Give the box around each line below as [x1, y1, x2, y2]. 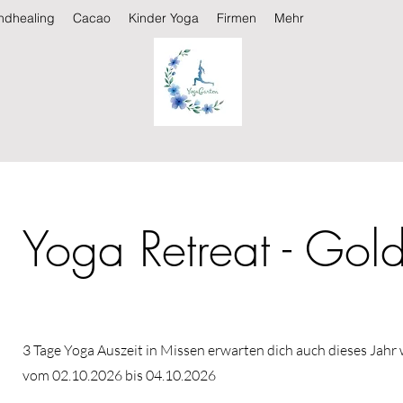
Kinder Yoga [129, 10, 199, 26]
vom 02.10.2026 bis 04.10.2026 [22, 365, 216, 384]
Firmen [217, 10, 256, 26]
